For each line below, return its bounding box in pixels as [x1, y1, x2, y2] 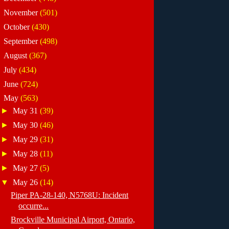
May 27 [13, 163, 40, 172]
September [3, 36, 40, 45]
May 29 [13, 135, 40, 144]
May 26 [13, 177, 40, 187]
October [3, 22, 32, 32]
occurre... [18, 201, 49, 210]
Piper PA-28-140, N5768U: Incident [11, 190, 129, 199]
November [3, 8, 40, 17]
